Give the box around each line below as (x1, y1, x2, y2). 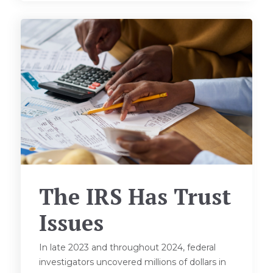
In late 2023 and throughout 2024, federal (39, 242, 216, 253)
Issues (39, 208, 104, 238)
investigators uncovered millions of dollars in (39, 257, 227, 268)
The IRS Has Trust (39, 182, 232, 211)
